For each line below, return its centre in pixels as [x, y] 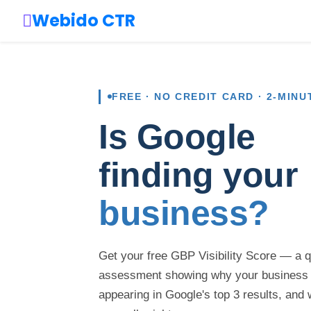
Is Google [177, 136]
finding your [198, 175]
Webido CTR [84, 20]
